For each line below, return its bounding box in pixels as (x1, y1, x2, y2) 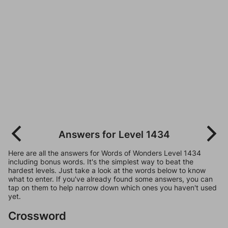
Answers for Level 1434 (58, 128, 170, 140)
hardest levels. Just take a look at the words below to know (8, 166, 206, 175)
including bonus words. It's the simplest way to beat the (8, 157, 193, 166)
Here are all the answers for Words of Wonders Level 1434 (8, 149, 201, 157)
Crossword (8, 209, 66, 222)
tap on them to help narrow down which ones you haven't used (8, 183, 217, 192)
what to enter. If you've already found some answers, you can (8, 175, 213, 183)
